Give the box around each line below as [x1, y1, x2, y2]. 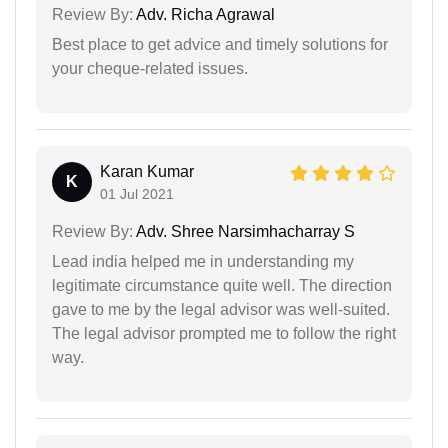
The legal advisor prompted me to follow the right [52, 324, 396, 342]
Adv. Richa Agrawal [133, 5, 275, 23]
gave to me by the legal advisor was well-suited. [52, 300, 390, 318]
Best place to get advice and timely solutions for [52, 35, 388, 53]
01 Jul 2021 [100, 185, 174, 202]
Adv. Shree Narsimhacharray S [133, 222, 355, 240]
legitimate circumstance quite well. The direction [52, 276, 392, 294]
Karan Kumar [100, 162, 194, 180]
